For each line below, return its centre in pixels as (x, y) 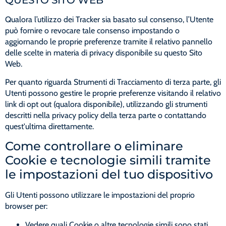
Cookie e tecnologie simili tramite (108, 160)
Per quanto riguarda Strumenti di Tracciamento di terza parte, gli (113, 82)
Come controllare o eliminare (94, 146)
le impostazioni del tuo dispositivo (109, 175)
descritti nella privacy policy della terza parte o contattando (106, 116)
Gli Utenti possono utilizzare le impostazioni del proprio (100, 195)
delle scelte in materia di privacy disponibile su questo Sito (104, 52)
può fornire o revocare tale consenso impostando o (92, 30)
